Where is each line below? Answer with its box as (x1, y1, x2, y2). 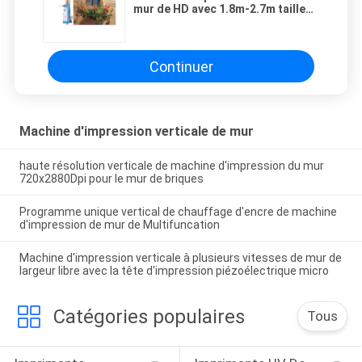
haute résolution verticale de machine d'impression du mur (19, 158, 324, 172)
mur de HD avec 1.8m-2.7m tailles (133, 2, 312, 16)
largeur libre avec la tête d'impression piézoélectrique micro (19, 263, 329, 277)
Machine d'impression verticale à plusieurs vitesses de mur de (19, 250, 342, 264)
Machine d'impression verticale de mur (19, 124, 254, 140)
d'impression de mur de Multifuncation (19, 217, 220, 231)
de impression (133, 15, 210, 29)
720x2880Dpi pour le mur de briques (19, 171, 204, 185)
